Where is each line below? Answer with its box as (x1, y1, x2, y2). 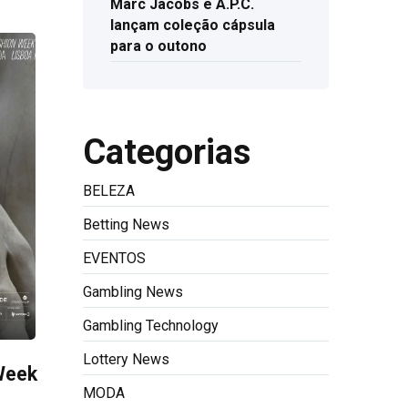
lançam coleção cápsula (110, 16, 275, 35)
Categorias (83, 131, 250, 172)
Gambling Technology (83, 316, 219, 334)
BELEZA (83, 181, 135, 199)
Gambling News (83, 282, 183, 301)
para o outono (110, 37, 207, 56)
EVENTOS (83, 249, 146, 267)
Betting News (83, 215, 169, 233)
